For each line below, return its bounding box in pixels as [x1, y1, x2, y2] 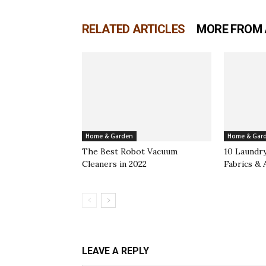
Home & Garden [85, 132, 133, 140]
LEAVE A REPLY [82, 245, 149, 256]
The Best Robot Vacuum [82, 146, 178, 157]
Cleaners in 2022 [82, 159, 147, 169]
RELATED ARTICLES [82, 22, 185, 36]
